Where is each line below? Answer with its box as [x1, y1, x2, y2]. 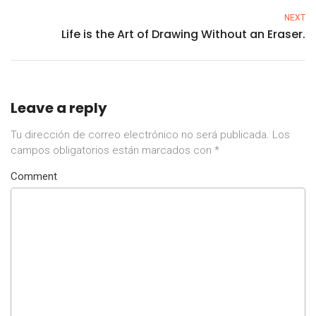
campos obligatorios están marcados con [11, 144, 214, 157]
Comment [11, 170, 57, 183]
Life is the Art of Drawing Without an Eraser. [61, 26, 305, 43]
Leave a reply [11, 98, 107, 119]
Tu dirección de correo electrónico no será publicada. [11, 128, 269, 142]
